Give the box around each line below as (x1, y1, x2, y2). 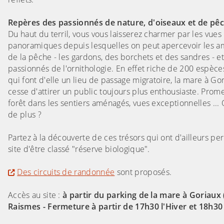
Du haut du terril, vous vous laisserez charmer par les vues (8, 28, 221, 40)
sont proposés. (114, 166, 172, 178)
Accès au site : (8, 189, 60, 201)
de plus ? (8, 109, 41, 120)
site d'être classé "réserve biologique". (8, 143, 150, 155)
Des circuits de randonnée (17, 166, 115, 178)
